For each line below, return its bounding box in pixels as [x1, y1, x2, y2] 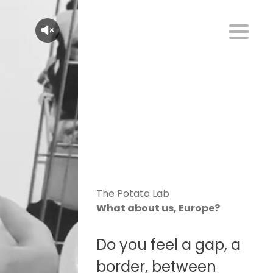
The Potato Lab [96, 186, 169, 200]
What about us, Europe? [96, 201, 220, 215]
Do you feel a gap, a [96, 235, 241, 255]
